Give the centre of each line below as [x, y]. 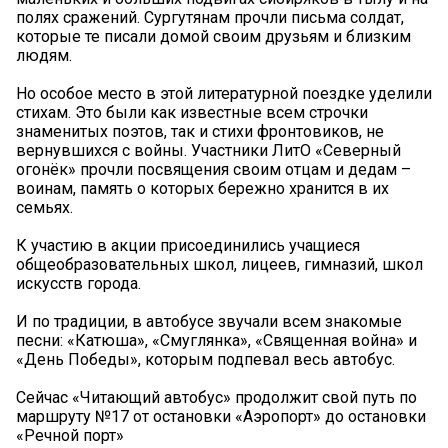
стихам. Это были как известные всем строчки [192, 112]
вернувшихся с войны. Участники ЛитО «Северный [208, 150]
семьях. [44, 207]
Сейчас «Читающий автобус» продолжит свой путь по [216, 397]
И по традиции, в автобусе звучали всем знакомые [209, 321]
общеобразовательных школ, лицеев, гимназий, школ [219, 264]
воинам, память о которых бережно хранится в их [202, 188]
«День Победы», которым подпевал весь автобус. [205, 359]
